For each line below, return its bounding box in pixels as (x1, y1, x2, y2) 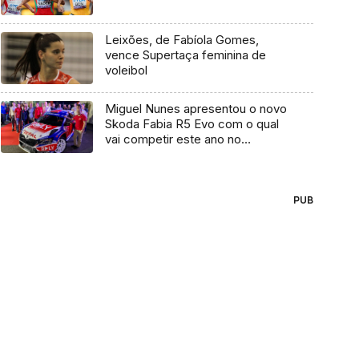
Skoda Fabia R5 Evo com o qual (104, 116, 279, 132)
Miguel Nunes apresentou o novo (104, 101, 287, 117)
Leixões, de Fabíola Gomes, (104, 32, 259, 48)
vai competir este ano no (104, 131, 241, 147)
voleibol (104, 63, 147, 79)
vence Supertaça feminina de (104, 47, 266, 63)
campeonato (104, 147, 175, 163)
